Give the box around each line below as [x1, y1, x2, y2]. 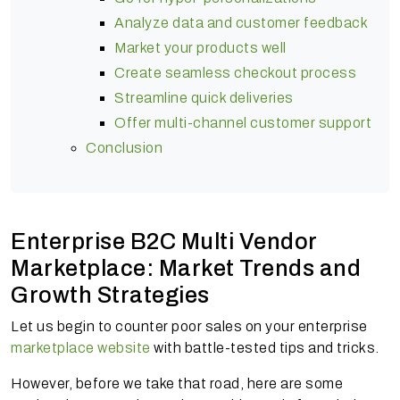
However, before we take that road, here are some [11, 375, 343, 391]
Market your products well [114, 39, 287, 55]
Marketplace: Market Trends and [11, 255, 361, 280]
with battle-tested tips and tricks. [150, 339, 379, 355]
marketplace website [11, 339, 151, 355]
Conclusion [86, 139, 166, 155]
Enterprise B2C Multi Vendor [11, 229, 317, 254]
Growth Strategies [11, 282, 214, 307]
